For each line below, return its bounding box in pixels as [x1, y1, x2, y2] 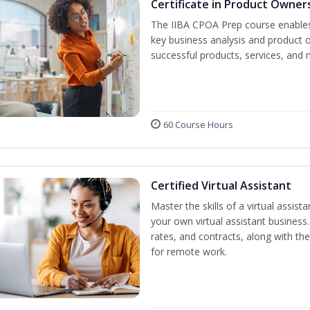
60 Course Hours [163, 118, 233, 131]
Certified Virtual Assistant [151, 178, 291, 193]
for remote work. [151, 245, 227, 258]
